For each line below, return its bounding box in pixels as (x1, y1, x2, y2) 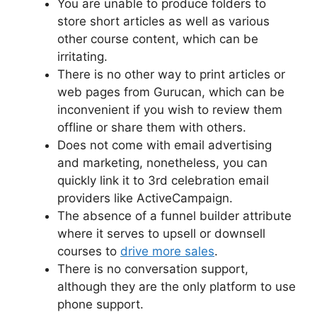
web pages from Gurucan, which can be (57, 85, 284, 100)
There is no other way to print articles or (57, 67, 285, 82)
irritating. (57, 50, 108, 64)
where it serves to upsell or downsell (57, 226, 265, 241)
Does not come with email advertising (57, 138, 272, 153)
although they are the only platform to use (57, 279, 296, 294)
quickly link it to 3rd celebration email (57, 173, 269, 188)
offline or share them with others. (57, 120, 246, 135)
